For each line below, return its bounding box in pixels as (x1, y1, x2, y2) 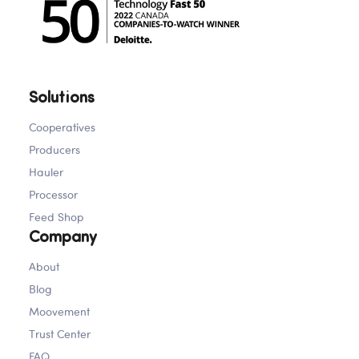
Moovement (29, 304, 90, 318)
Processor (29, 187, 78, 201)
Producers (29, 142, 80, 156)
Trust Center (29, 326, 91, 341)
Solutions (29, 90, 95, 107)
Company (29, 229, 97, 246)
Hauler (29, 164, 63, 179)
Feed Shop (29, 209, 83, 224)
